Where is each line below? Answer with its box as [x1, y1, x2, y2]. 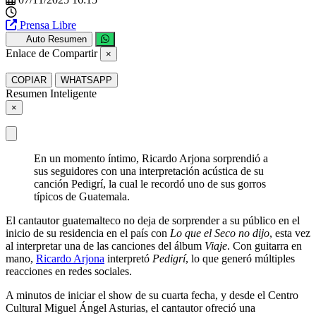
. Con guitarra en [227, 239, 302, 252]
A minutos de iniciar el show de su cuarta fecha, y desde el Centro [6, 288, 298, 301]
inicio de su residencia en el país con [6, 226, 170, 239]
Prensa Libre [20, 18, 76, 31]
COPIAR [11, 74, 47, 85]
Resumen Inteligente [6, 87, 97, 99]
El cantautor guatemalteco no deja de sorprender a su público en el [6, 214, 300, 226]
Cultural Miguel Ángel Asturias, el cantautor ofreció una [6, 301, 255, 314]
